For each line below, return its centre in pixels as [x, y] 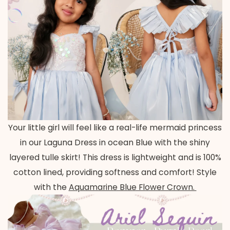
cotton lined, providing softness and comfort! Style [115, 172]
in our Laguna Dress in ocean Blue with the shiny [115, 142]
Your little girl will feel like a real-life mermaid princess [115, 127]
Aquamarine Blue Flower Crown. [132, 187]
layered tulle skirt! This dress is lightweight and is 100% [115, 157]
